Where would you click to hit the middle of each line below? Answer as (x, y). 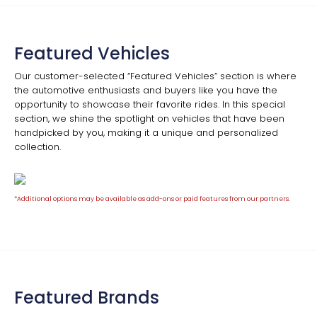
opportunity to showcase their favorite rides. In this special (150, 105)
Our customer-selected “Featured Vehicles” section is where (155, 76)
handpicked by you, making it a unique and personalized (146, 133)
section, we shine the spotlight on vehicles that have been (149, 119)
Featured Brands (87, 297)
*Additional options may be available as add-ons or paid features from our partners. (152, 198)
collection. (38, 147)
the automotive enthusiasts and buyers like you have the (146, 91)
